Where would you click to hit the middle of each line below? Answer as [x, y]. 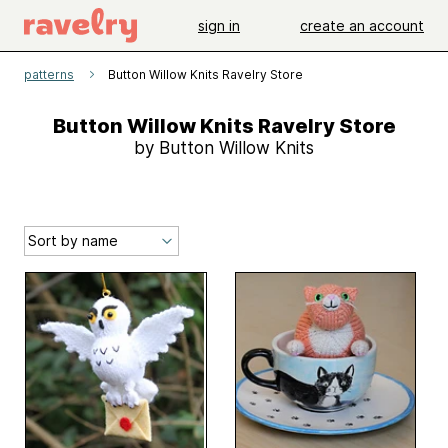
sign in [219, 25]
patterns [49, 74]
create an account [362, 25]
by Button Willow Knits [224, 148]
